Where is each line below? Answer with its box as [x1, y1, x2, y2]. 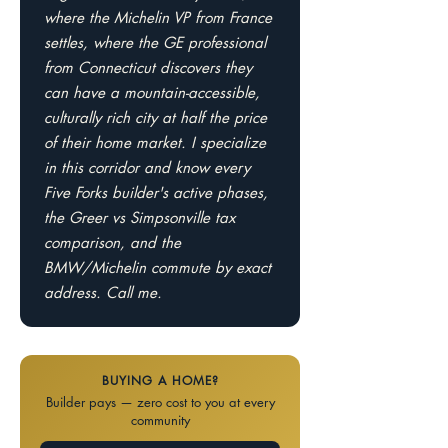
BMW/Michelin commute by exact [44, 258, 271, 277]
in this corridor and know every [44, 158, 250, 177]
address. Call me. [44, 283, 162, 302]
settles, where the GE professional [44, 33, 266, 52]
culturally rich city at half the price [44, 108, 267, 127]
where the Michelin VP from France [44, 8, 272, 27]
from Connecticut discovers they [44, 58, 252, 77]
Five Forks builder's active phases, [44, 183, 268, 202]
